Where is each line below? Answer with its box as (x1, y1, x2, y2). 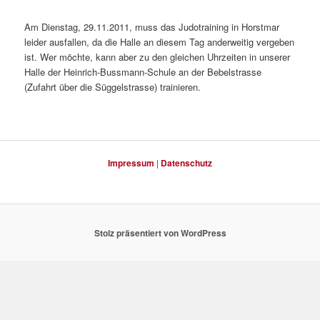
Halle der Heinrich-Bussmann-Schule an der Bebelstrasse (24, 65, 262, 79)
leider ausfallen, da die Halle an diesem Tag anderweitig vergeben (24, 35, 295, 49)
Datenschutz (161, 156, 212, 169)
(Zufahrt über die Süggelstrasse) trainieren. (24, 80, 201, 94)
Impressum (108, 156, 154, 169)
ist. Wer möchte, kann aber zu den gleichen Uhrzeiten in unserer (24, 50, 291, 64)
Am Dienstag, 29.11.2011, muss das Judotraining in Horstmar (24, 20, 280, 34)
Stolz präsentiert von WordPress (94, 226, 226, 239)
